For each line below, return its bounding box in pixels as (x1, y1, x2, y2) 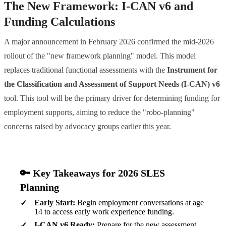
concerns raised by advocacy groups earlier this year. (4, 122, 171, 131)
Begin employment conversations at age (75, 198, 204, 207)
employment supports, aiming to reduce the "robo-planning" (4, 107, 195, 117)
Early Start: (34, 198, 75, 207)
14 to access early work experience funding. (34, 207, 174, 216)
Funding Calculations (4, 15, 115, 28)
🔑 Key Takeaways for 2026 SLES (20, 167, 165, 179)
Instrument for (167, 65, 217, 74)
